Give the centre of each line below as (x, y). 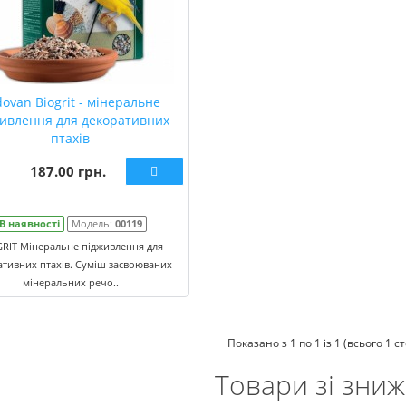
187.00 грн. (68, 171)
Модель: (93, 223)
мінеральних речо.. (70, 282)
